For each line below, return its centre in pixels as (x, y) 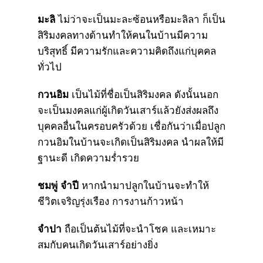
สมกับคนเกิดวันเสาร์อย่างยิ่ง (98, 245)
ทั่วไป (50, 67)
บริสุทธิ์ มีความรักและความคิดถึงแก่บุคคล (127, 51)
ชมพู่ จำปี (58, 186)
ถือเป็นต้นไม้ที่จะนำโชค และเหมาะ (139, 229)
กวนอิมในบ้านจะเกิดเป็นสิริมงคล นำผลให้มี (131, 142)
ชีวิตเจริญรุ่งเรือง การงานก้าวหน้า (111, 201)
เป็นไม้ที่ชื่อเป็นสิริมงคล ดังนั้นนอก (144, 95)
